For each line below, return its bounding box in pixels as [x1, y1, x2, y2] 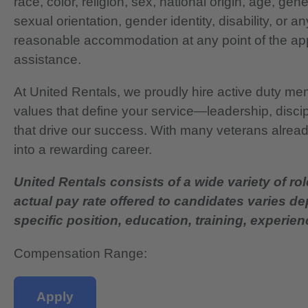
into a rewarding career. [14, 142, 152, 157]
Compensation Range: [14, 245, 147, 261]
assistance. [14, 52, 81, 67]
